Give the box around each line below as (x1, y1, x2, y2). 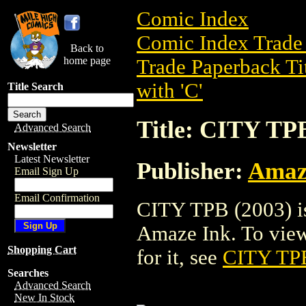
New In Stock (14, 292, 74, 303)
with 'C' (137, 79, 203, 102)
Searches (8, 267, 48, 279)
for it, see (137, 245, 223, 269)
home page (64, 55, 111, 66)
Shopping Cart (8, 244, 76, 255)
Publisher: (137, 157, 248, 184)
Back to (70, 42, 104, 54)
